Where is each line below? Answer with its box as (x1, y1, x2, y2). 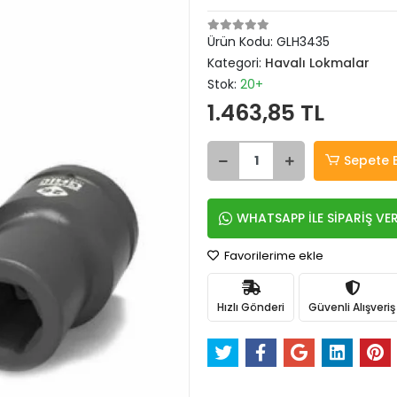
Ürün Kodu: (207, 33, 276, 51)
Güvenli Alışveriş (308, 299, 395, 315)
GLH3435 (276, 33, 330, 51)
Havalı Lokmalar (265, 54, 370, 72)
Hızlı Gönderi (217, 299, 284, 315)
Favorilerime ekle (222, 247, 323, 264)
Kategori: (207, 54, 265, 72)
